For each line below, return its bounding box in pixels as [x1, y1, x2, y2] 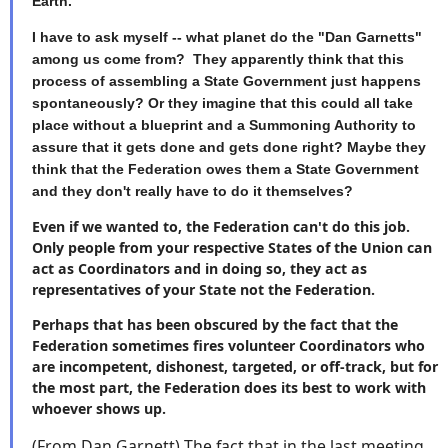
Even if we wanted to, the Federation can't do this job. [32, 217, 414, 237]
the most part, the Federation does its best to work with [32, 378, 426, 398]
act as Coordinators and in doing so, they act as [32, 259, 367, 279]
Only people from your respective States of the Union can [32, 238, 432, 258]
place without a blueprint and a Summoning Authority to [32, 117, 416, 134]
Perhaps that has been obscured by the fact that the [32, 315, 398, 335]
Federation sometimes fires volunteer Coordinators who [32, 336, 425, 356]
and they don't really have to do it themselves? [32, 183, 361, 200]
